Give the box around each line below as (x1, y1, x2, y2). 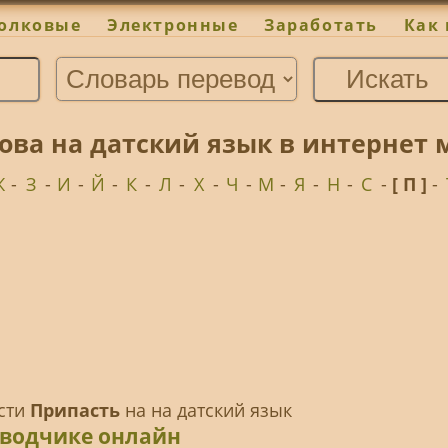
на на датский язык (119, 398, 292, 423)
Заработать (264, 14, 378, 37)
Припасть (29, 398, 120, 423)
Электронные (107, 14, 239, 37)
